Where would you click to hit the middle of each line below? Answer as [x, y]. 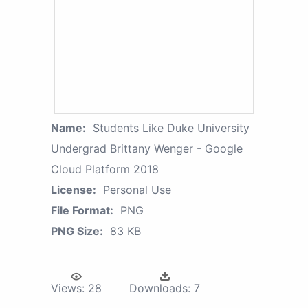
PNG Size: [77, 231]
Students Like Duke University [171, 128]
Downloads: [160, 288]
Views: [68, 288]
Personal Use [137, 190]
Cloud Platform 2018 [105, 169]
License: [74, 190]
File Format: [82, 211]
